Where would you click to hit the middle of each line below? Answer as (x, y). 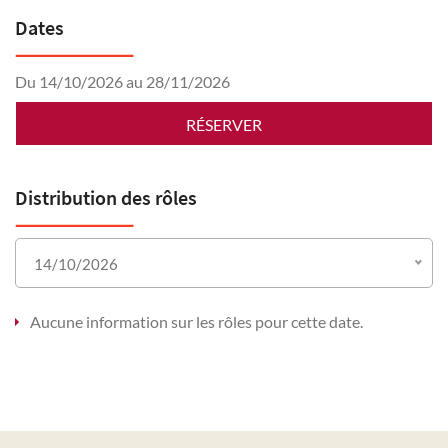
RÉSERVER (224, 124)
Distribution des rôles (106, 197)
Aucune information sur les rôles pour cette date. (196, 321)
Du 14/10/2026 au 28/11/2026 (122, 81)
